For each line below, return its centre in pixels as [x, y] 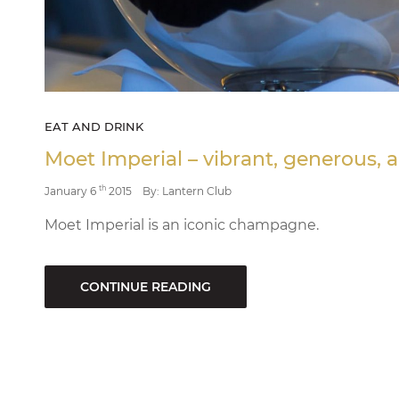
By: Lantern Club [187, 191]
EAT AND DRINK [94, 126]
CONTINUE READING [146, 286]
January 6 [72, 191]
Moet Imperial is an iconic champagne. [182, 224]
